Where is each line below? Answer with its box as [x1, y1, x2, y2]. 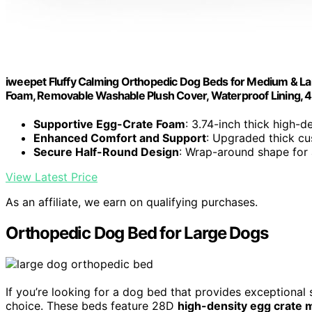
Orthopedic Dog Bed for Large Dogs [6, 223, 268, 244]
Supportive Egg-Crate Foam [33, 117, 185, 132]
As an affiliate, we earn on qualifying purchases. [6, 195, 258, 210]
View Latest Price [6, 170, 97, 185]
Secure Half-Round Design [33, 145, 179, 159]
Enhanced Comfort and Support [33, 131, 206, 146]
